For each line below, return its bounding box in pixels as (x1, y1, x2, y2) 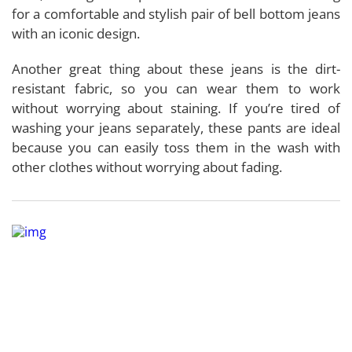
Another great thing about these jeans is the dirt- (12, 59, 340, 78)
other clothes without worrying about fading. (12, 157, 285, 176)
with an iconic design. (12, 24, 140, 42)
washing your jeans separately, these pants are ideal (12, 118, 340, 137)
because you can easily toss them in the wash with (12, 137, 340, 156)
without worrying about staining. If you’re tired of (12, 98, 340, 117)
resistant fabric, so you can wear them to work (12, 79, 340, 97)
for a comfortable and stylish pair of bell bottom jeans (12, 4, 340, 23)
